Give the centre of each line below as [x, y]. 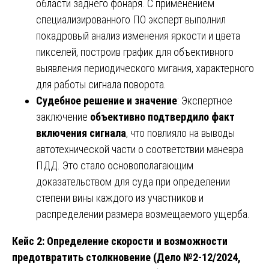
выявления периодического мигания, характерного [145, 68]
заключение [63, 116]
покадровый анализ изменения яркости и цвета [138, 35]
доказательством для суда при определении [133, 181]
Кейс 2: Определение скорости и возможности [120, 241]
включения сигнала [81, 133]
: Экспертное [205, 100]
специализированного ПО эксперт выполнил [131, 19]
